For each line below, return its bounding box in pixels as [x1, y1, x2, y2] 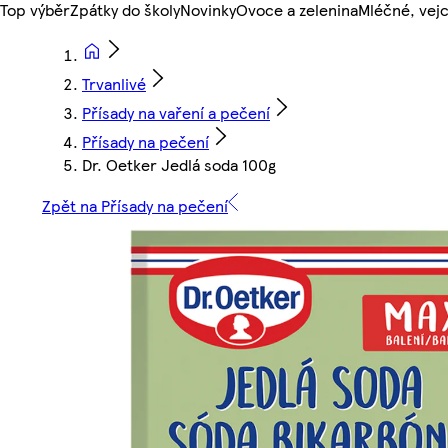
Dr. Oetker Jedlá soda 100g [82, 153, 276, 177]
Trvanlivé [82, 72, 146, 96]
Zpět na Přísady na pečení [42, 194, 228, 218]
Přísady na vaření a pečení [82, 101, 270, 125]
